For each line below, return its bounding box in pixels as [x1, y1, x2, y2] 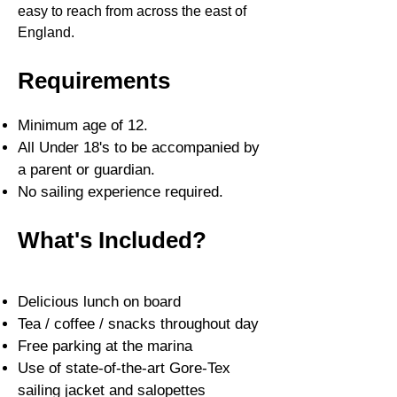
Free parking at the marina [18, 337, 192, 354]
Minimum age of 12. [18, 116, 148, 134]
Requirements [18, 66, 170, 94]
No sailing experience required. [18, 183, 223, 200]
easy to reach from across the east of [18, 3, 246, 19]
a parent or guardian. [18, 160, 155, 178]
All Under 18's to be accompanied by [18, 138, 260, 156]
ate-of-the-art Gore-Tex [78, 359, 230, 377]
